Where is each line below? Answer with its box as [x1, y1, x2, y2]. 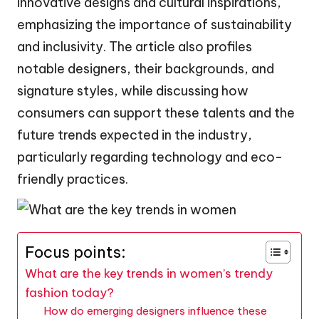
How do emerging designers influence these [43, 303, 267, 318]
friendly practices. [17, 170, 128, 187]
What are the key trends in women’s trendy [25, 265, 273, 281]
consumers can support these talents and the [17, 104, 295, 121]
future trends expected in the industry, [17, 126, 252, 143]
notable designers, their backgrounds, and [17, 60, 274, 77]
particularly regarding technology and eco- [17, 148, 283, 165]
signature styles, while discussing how [17, 82, 249, 99]
